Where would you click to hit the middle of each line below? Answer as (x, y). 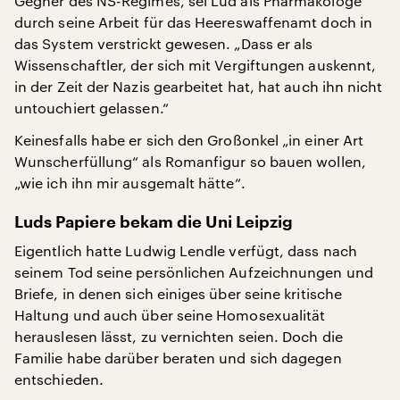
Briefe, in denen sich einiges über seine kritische (178, 293)
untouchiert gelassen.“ (92, 108)
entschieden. (59, 379)
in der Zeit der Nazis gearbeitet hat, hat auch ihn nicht (199, 86)
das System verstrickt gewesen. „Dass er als (164, 43)
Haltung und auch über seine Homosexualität (170, 315)
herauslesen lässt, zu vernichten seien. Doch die (179, 336)
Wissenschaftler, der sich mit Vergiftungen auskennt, (196, 65)
